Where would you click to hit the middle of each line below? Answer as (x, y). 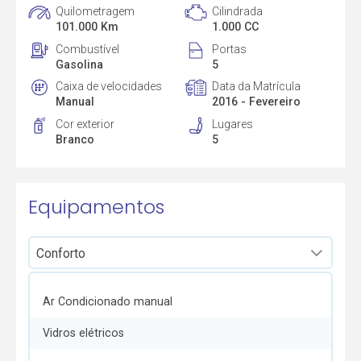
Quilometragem (95, 11)
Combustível (88, 49)
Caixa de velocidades (109, 87)
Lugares (232, 124)
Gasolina (80, 64)
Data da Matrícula (256, 87)
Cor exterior (85, 124)
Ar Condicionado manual (107, 302)
